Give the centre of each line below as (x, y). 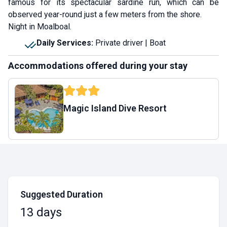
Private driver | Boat (130, 43)
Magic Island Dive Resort (115, 108)
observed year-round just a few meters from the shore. (105, 14)
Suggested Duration (62, 194)
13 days (41, 212)
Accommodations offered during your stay (98, 66)
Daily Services (64, 43)
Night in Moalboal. (40, 27)
